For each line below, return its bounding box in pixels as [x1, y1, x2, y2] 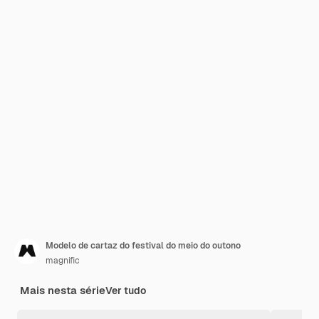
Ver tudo [105, 284, 146, 297]
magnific [46, 255, 80, 266]
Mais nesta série [20, 283, 105, 297]
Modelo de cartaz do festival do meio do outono [46, 240, 241, 251]
